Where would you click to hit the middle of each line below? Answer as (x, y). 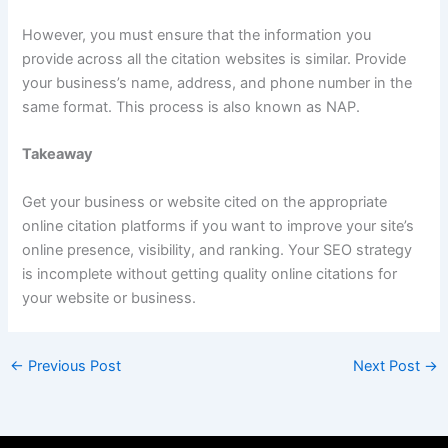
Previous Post (72, 365)
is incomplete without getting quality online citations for (210, 273)
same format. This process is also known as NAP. (191, 107)
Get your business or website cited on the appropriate (205, 201)
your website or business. (109, 297)
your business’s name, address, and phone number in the (217, 83)
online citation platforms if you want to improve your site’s (218, 225)
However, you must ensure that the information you (197, 35)
